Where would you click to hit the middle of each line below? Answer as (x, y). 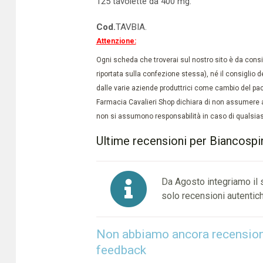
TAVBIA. (131, 27)
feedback (121, 250)
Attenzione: (116, 41)
